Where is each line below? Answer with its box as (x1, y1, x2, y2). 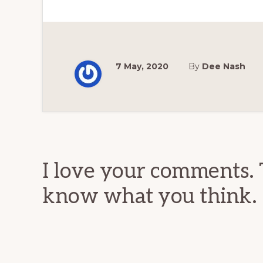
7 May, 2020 (116, 61, 168, 72)
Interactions (42, 134, 178, 166)
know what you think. (42, 184, 257, 210)
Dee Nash (202, 61, 245, 72)
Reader (42, 109, 122, 140)
